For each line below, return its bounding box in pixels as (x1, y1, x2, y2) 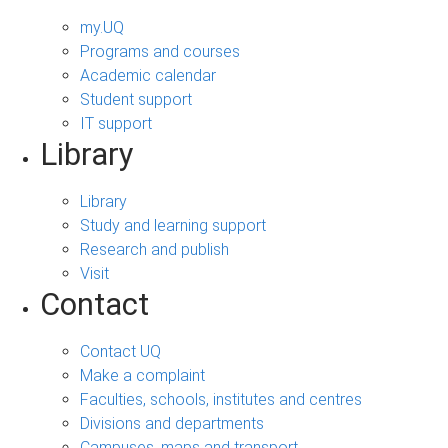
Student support (80, 89, 192, 109)
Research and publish (80, 239, 229, 259)
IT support (80, 113, 152, 133)
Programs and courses (80, 41, 240, 61)
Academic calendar (80, 65, 216, 85)
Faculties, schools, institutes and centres (80, 389, 362, 409)
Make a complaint (80, 365, 205, 385)
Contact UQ (80, 341, 161, 361)
